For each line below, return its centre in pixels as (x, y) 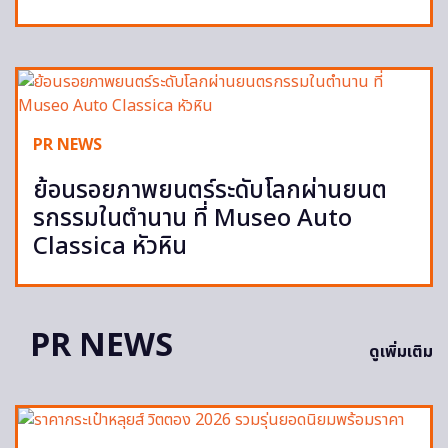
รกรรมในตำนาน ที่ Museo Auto (192, 218)
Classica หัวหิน (110, 246)
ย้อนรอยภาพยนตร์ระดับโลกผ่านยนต (210, 190)
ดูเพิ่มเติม (401, 351)
